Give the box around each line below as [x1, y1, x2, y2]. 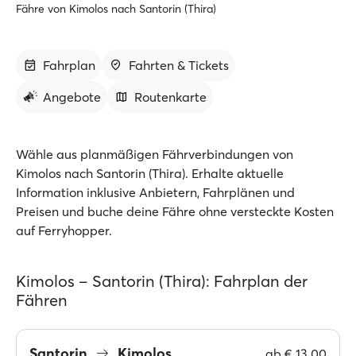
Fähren [16, 290, 68, 310]
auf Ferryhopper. [16, 222, 112, 238]
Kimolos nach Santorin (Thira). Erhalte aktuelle [16, 165, 284, 181]
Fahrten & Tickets [129, 57, 229, 73]
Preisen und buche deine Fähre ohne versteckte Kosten [16, 203, 334, 219]
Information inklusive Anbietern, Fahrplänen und [16, 184, 295, 200]
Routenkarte [134, 89, 207, 105]
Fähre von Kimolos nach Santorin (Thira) [16, 2, 216, 16]
